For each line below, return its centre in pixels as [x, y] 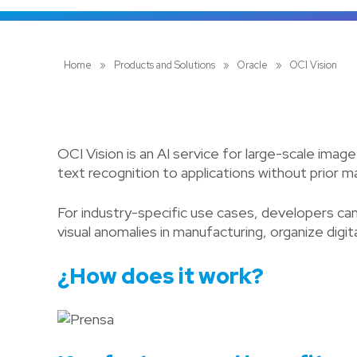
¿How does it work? [161, 276]
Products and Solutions [164, 65]
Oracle [252, 65]
